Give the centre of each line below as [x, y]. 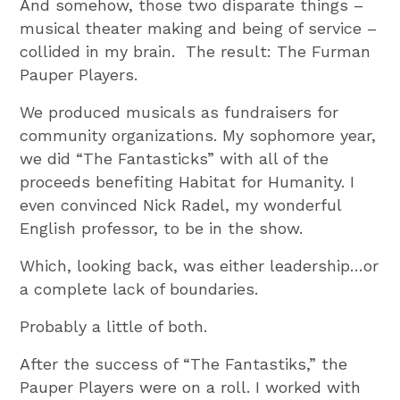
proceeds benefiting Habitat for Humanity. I [187, 181]
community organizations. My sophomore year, [198, 135]
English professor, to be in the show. [162, 228]
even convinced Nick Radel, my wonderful [181, 204]
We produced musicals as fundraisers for [179, 112]
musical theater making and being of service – [199, 28]
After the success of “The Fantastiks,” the [184, 363]
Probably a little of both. [114, 326]
